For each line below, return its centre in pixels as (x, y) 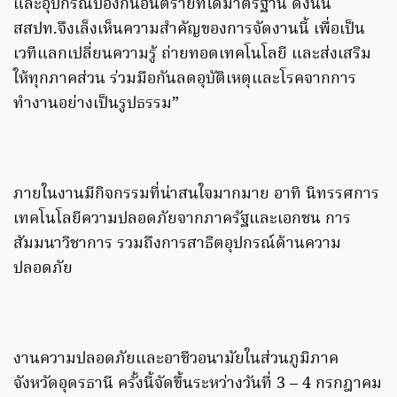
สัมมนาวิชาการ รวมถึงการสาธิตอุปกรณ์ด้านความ (177, 245)
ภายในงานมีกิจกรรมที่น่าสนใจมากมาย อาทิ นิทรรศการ (196, 195)
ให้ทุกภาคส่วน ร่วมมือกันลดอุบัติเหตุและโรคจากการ (185, 80)
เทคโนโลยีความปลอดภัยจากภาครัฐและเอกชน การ (182, 220)
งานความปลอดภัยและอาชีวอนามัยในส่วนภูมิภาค (176, 360)
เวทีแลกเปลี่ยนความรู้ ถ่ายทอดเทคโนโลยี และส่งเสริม (192, 55)
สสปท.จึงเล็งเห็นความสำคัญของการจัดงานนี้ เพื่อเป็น (189, 30)
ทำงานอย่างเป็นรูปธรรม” (96, 105)
